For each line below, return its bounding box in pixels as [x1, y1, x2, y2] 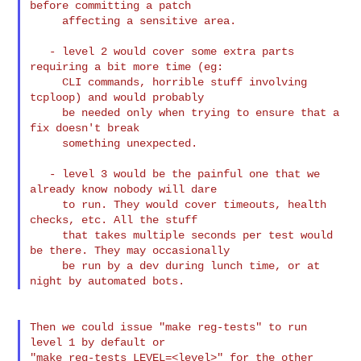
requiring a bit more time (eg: [30, 60, 224, 73]
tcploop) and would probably [30, 90, 205, 104]
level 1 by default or [30, 335, 166, 349]
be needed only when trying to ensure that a [30, 106, 63, 119]
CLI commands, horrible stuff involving [30, 75, 63, 89]
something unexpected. [30, 136, 63, 150]
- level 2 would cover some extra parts [30, 44, 50, 58]
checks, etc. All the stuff [30, 213, 198, 226]
